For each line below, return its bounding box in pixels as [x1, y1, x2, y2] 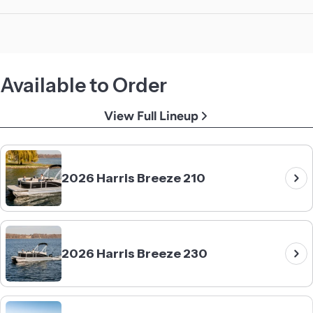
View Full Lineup [103, 108, 198, 124]
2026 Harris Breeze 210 [61, 170, 205, 186]
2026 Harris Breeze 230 [61, 245, 208, 261]
